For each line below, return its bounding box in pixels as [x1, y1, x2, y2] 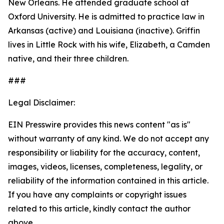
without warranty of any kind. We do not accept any [8, 133, 209, 143]
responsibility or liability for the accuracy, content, [8, 147, 200, 157]
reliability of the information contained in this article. [8, 175, 208, 185]
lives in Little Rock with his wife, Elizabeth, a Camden [8, 39, 210, 49]
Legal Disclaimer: [8, 97, 75, 107]
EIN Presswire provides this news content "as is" [8, 119, 190, 129]
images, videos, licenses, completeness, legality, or [8, 161, 202, 171]
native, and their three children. [8, 53, 128, 63]
